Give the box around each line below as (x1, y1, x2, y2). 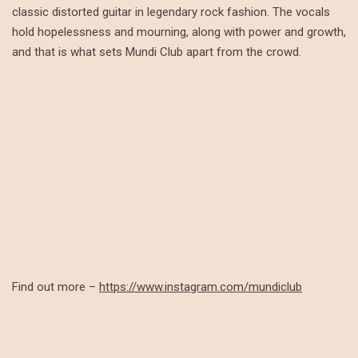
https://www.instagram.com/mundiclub (99, 280, 302, 295)
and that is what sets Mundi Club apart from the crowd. (12, 45, 301, 60)
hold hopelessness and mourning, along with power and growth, (12, 25, 346, 40)
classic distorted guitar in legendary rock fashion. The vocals (12, 5, 330, 20)
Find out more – (12, 280, 99, 295)
